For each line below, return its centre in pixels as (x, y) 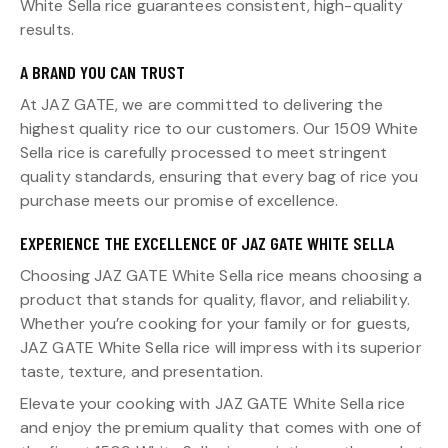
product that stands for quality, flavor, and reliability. (215, 300)
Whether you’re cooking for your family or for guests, (215, 324)
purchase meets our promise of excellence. (179, 201)
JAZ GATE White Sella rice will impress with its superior (221, 348)
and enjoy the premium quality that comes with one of (221, 428)
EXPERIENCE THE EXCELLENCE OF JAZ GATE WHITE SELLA (207, 243)
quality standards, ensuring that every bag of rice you (219, 177)
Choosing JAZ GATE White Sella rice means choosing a (221, 276)
